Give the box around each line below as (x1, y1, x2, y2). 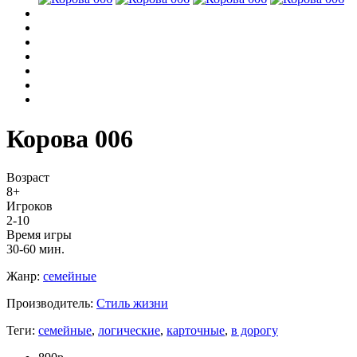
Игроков (6, 199, 53, 214)
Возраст (6, 171, 49, 185)
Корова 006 (6, 124, 133, 153)
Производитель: (6, 296, 96, 311)
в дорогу (231, 324, 278, 338)
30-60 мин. (6, 242, 65, 257)
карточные (167, 324, 225, 338)
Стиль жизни (96, 296, 168, 311)
